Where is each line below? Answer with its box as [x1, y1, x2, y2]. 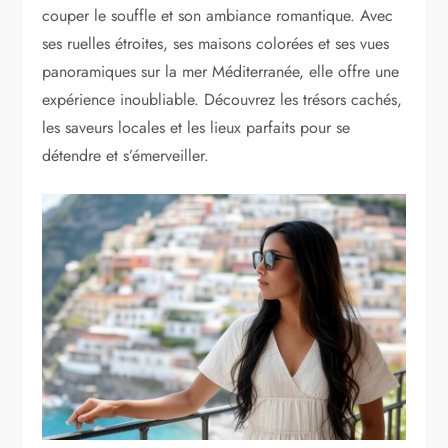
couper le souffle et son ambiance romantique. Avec [42, 3, 394, 27]
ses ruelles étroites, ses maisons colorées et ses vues [42, 31, 390, 55]
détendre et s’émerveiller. [42, 143, 210, 167]
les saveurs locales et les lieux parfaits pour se [42, 115, 351, 139]
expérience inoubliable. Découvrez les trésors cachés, [42, 87, 403, 111]
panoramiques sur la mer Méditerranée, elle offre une [42, 59, 400, 83]
